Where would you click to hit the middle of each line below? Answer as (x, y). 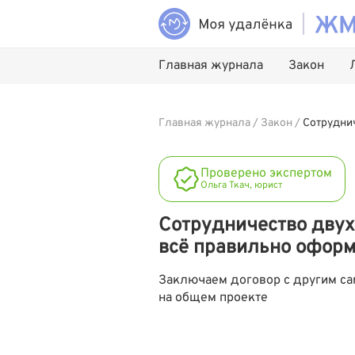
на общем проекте (213, 298)
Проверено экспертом (266, 174)
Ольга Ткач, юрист (241, 185)
